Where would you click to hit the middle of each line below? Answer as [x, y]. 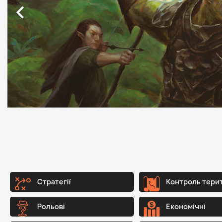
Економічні [186, 206]
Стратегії [54, 182]
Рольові [51, 206]
